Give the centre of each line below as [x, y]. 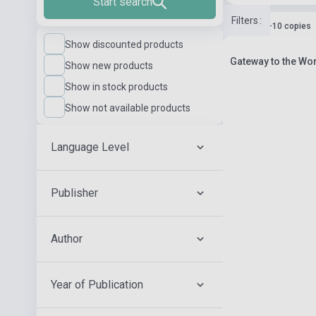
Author [67, 239]
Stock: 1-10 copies [274, 26]
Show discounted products [124, 44]
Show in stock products [116, 87]
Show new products [109, 66]
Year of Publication [97, 285]
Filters [245, 20]
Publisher [74, 193]
